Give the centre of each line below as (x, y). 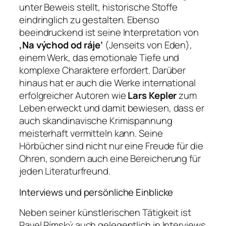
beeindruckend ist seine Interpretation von (109, 33)
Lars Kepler (152, 96)
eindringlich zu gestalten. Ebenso (89, 20)
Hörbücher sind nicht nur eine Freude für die (111, 146)
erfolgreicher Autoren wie (74, 96)
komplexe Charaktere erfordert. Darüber (103, 70)
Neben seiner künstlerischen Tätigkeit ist (105, 213)
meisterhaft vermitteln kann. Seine (91, 133)
